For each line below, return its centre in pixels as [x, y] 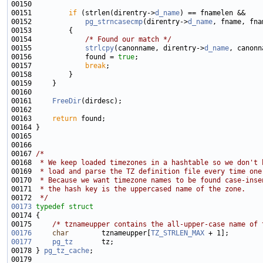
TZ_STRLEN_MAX [178, 233]
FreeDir [67, 101]
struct [81, 207]
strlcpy [100, 48]
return [65, 119]
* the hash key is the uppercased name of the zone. [141, 189]
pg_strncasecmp [114, 22]
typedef [50, 207]
